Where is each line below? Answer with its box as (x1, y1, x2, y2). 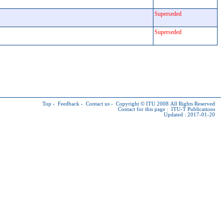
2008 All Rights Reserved (155, 101, 215, 107)
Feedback (58, 101, 79, 107)
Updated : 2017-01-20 (164, 112, 215, 117)
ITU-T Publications (171, 107, 215, 112)
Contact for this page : (118, 107, 171, 112)
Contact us (86, 101, 110, 107)
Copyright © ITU (116, 101, 155, 107)
